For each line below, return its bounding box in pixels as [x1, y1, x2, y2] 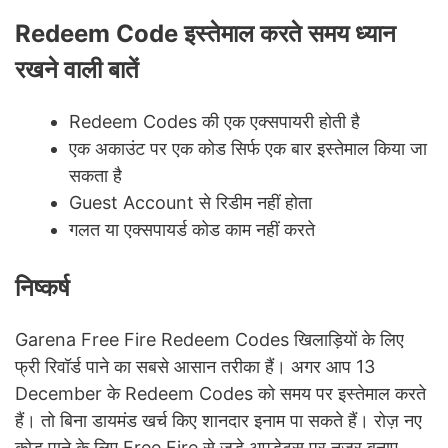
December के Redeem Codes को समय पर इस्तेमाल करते [15, 383, 426, 405]
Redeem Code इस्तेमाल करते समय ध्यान [15, 19, 396, 49]
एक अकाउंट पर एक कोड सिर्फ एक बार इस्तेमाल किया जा [69, 138, 427, 160]
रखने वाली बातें [15, 55, 139, 85]
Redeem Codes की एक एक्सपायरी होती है [69, 111, 360, 133]
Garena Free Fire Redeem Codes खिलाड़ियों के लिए [15, 329, 404, 351]
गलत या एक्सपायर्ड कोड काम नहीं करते [69, 219, 315, 241]
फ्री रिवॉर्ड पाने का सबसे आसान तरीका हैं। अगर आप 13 [15, 356, 375, 378]
